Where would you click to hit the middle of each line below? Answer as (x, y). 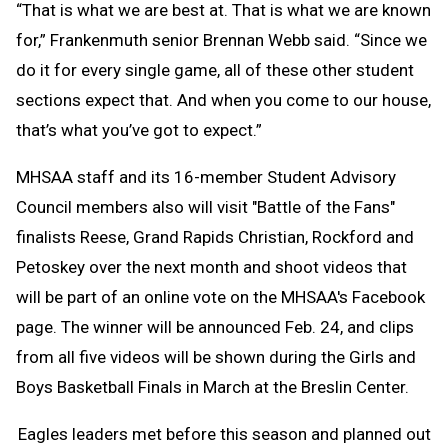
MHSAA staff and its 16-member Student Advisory (206, 177)
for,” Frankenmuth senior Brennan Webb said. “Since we (221, 40)
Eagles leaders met (92, 434)
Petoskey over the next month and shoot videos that (211, 267)
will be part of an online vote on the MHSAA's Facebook (220, 297)
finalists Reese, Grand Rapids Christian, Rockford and (215, 237)
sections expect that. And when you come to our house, (223, 100)
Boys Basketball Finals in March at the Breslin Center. (212, 387)
